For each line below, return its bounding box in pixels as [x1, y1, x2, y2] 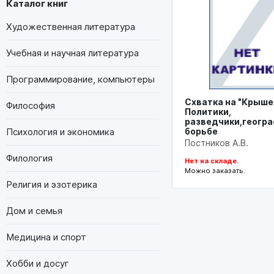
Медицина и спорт [6, 231, 86, 243]
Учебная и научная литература [6, 46, 139, 59]
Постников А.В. [185, 137, 248, 148]
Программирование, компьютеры [6, 73, 155, 85]
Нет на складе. [185, 156, 239, 165]
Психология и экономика [6, 125, 114, 138]
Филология [6, 152, 53, 164]
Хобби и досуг [6, 257, 69, 269]
